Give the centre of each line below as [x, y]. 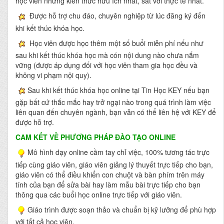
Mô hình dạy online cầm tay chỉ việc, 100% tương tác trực [118, 152]
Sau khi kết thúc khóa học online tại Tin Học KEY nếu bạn [118, 90]
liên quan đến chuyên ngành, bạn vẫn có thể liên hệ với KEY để [116, 112]
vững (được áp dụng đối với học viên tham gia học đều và [106, 65]
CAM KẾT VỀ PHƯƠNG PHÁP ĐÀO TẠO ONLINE [95, 137]
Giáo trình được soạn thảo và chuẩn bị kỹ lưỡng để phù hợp [122, 209]
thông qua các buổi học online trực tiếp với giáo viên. [99, 194]
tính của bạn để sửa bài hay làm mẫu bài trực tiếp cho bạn [108, 184]
